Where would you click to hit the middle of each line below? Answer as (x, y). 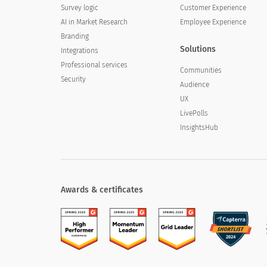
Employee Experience (213, 22)
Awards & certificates (102, 190)
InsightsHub (199, 128)
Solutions (198, 49)
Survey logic (80, 8)
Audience (194, 85)
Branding (75, 36)
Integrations (80, 51)
